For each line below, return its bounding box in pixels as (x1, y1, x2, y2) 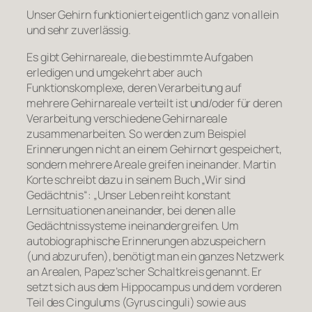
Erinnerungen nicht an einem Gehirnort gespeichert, (26, 141, 282, 157)
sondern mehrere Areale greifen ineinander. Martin (26, 156, 276, 172)
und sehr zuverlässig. (26, 22, 131, 38)
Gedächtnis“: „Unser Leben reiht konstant (26, 187, 231, 203)
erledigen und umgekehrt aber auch (26, 64, 202, 80)
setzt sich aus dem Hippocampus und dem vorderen (26, 279, 282, 295)
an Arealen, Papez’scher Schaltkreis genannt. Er (26, 263, 263, 279)
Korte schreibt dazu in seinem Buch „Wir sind (26, 171, 245, 187)
